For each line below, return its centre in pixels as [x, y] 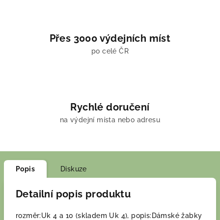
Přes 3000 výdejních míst [110, 38]
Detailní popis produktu [73, 194]
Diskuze [74, 169]
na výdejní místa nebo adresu [110, 120]
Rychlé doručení [110, 107]
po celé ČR [110, 51]
